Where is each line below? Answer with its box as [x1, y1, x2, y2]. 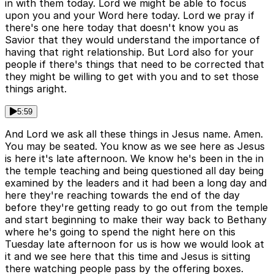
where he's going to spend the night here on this [5, 225, 235, 238]
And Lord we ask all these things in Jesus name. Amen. [5, 127, 263, 140]
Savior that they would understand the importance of [5, 33, 260, 46]
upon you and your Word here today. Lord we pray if [5, 9, 254, 21]
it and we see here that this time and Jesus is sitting [5, 250, 250, 262]
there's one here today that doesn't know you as [5, 21, 239, 34]
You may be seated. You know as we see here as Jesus [5, 139, 265, 152]
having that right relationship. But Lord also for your [5, 45, 254, 58]
